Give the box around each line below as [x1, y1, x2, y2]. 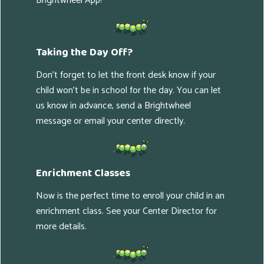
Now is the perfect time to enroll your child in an [36, 188, 225, 204]
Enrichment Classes [36, 165, 130, 182]
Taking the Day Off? [36, 44, 133, 61]
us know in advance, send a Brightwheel [36, 98, 191, 114]
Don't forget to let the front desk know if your [36, 67, 216, 84]
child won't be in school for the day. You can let [36, 82, 221, 99]
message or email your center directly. [36, 113, 185, 130]
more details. [36, 219, 87, 235]
